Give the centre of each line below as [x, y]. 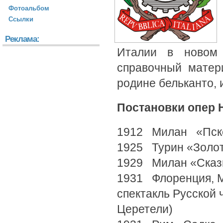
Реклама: [22, 39]
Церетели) [145, 209]
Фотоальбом [29, 8]
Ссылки [21, 19]
